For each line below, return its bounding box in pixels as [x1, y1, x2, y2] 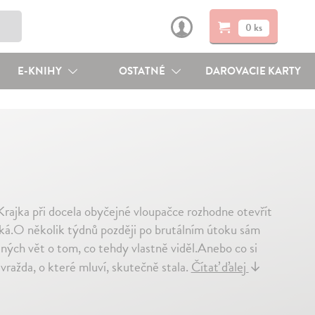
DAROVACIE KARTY [205, 63, 302, 79]
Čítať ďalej [191, 257, 249, 277]
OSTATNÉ [119, 63, 168, 79]
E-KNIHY [17, 63, 64, 79]
